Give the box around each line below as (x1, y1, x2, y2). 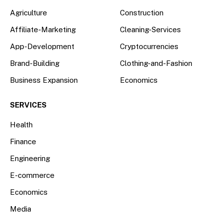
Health (10, 120, 33, 129)
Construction (120, 8, 164, 17)
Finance (10, 137, 36, 146)
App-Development (10, 42, 74, 51)
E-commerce (10, 171, 55, 180)
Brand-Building (10, 59, 59, 68)
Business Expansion (10, 76, 78, 85)
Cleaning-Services (120, 25, 181, 34)
